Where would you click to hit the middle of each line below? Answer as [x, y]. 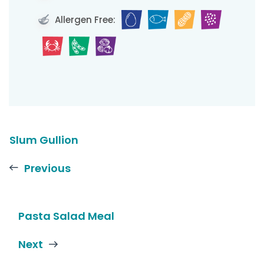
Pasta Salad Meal [66, 216]
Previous [47, 169]
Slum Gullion [44, 140]
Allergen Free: [84, 19]
